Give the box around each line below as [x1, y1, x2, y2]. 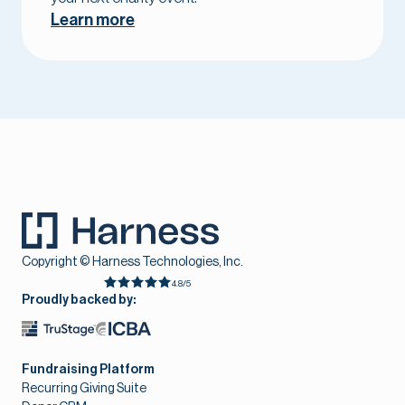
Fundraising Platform [22, 363, 155, 377]
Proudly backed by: [22, 294, 136, 307]
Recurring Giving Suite [22, 382, 146, 396]
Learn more [51, 12, 135, 29]
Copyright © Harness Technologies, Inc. [22, 256, 243, 269]
